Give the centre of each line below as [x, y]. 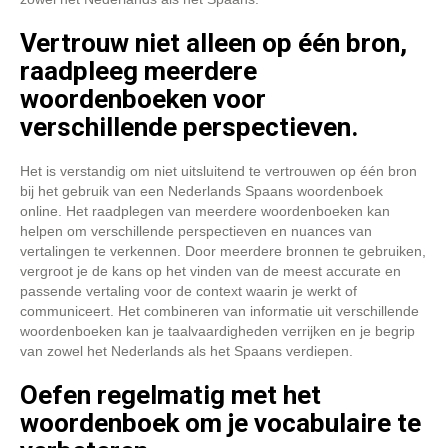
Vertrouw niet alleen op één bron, [213, 43]
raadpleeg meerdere [138, 71]
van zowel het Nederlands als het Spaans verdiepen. [186, 351]
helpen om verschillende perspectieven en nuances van [196, 231]
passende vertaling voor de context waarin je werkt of [188, 291]
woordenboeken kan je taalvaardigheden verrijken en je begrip [217, 331]
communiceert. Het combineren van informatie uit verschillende [219, 311]
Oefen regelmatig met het [170, 395]
